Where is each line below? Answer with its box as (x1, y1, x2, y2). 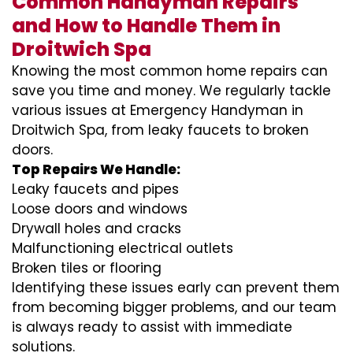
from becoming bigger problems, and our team (12, 298, 336, 317)
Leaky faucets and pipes (12, 180, 179, 199)
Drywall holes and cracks (12, 219, 181, 238)
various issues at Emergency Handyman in (12, 101, 303, 120)
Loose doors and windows (12, 199, 188, 218)
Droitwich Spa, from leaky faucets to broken (12, 121, 309, 139)
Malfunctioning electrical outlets (12, 239, 233, 258)
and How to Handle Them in (12, 13, 281, 39)
